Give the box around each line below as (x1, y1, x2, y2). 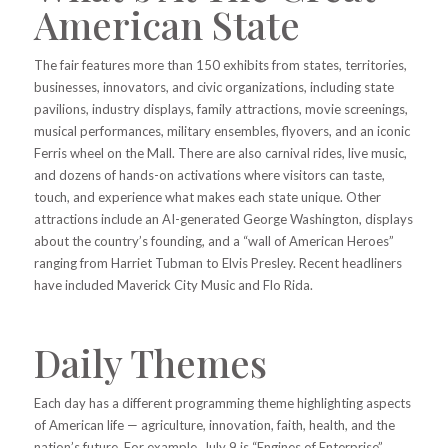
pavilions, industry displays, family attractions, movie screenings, (33, 100, 408, 117)
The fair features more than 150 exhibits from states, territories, (33, 56, 407, 73)
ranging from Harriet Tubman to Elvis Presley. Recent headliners (33, 254, 402, 271)
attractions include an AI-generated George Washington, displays (33, 210, 413, 227)
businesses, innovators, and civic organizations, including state (33, 78, 394, 95)
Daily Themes (33, 336, 267, 388)
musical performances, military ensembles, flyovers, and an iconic (33, 122, 410, 139)
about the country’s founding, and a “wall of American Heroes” (33, 232, 394, 249)
